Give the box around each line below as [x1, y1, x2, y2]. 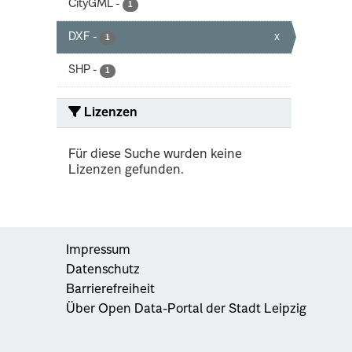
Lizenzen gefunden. [68, 163, 184, 177]
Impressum [66, 244, 130, 257]
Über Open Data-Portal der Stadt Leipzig [66, 302, 306, 316]
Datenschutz [66, 263, 140, 277]
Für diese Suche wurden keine [68, 148, 242, 161]
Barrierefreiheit [66, 283, 155, 296]
